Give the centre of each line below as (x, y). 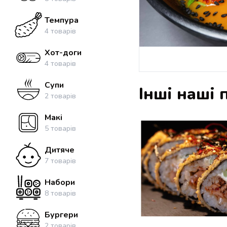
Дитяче (60, 150)
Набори (60, 182)
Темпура (62, 20)
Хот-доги (63, 53)
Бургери (61, 215)
